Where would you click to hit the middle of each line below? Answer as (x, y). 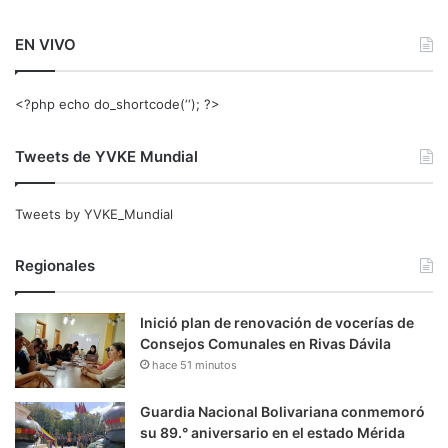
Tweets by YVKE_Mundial (94, 214)
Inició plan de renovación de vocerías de (277, 323)
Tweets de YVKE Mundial (106, 157)
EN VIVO (45, 45)
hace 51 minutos (194, 365)
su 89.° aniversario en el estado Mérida (272, 433)
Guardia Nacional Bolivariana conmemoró (282, 412)
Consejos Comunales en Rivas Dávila (265, 344)
